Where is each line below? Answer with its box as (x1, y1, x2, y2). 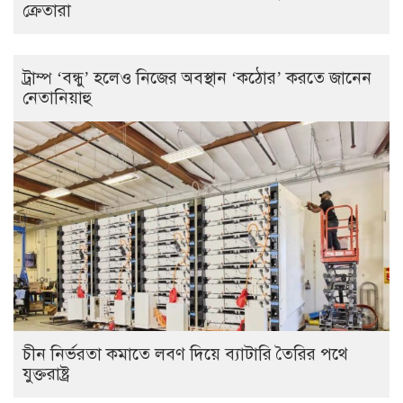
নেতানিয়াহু (22, 86, 92, 108)
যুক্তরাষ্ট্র (22, 363, 69, 384)
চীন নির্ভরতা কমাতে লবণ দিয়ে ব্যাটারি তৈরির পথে (22, 343, 348, 364)
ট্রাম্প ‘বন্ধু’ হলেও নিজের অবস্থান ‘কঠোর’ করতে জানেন (22, 67, 372, 88)
